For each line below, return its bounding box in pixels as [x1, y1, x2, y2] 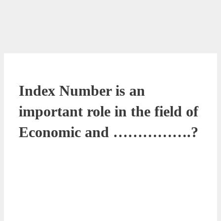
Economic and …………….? [19, 123, 198, 140]
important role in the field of [19, 103, 198, 119]
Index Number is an [19, 82, 145, 99]
